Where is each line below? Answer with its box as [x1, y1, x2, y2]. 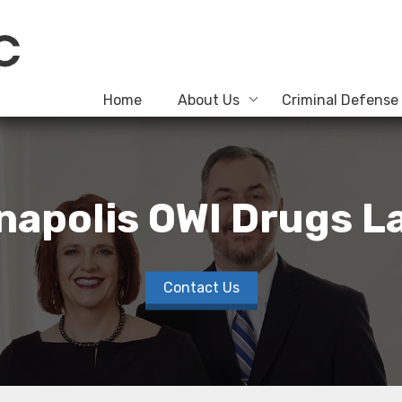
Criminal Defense [282, 92, 398, 109]
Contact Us [162, 278, 240, 296]
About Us [178, 92, 240, 109]
